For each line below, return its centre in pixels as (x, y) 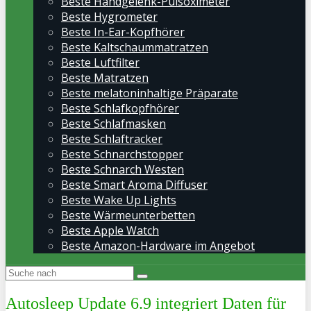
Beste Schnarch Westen (123, 169)
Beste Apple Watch (110, 230)
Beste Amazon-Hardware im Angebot (158, 246)
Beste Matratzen (105, 78)
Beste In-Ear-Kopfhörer (123, 32)
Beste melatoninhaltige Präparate (150, 93)
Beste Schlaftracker (112, 139)
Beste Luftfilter (100, 62)
